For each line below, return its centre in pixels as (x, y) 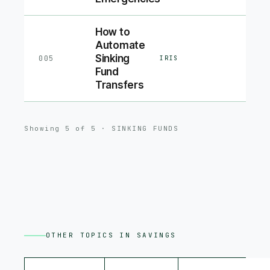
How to (113, 32)
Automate (120, 45)
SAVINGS (156, 235)
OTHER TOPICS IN (91, 235)
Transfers (120, 85)
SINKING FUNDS (145, 128)
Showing (45, 128)
